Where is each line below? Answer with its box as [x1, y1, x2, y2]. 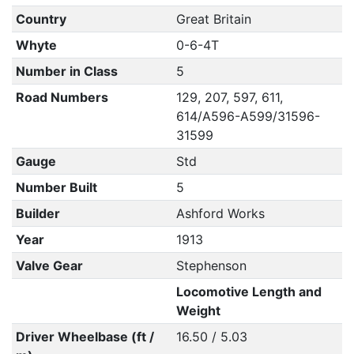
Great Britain [175, 11, 251, 27]
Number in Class [15, 63, 118, 79]
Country [15, 11, 66, 27]
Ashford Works [175, 205, 265, 221]
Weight [175, 303, 220, 318]
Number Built [15, 179, 97, 195]
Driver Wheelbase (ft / [15, 329, 154, 345]
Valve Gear [15, 258, 83, 273]
